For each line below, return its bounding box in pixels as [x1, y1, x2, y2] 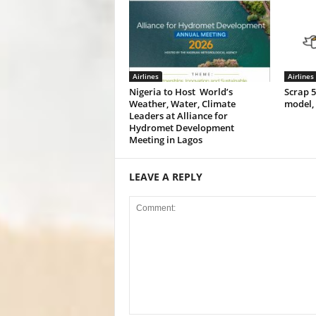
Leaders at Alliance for [128, 109, 228, 122]
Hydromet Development [128, 121, 234, 134]
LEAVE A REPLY [128, 170, 202, 183]
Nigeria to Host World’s [128, 85, 233, 98]
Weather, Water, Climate [128, 97, 236, 110]
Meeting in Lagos [128, 133, 202, 146]
